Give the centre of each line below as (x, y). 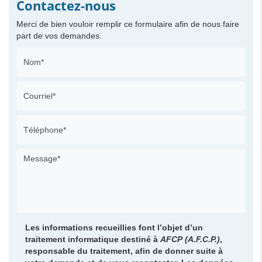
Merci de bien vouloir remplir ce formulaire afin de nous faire (127, 24)
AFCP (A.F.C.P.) (189, 239)
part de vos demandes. (59, 35)
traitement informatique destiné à (91, 239)
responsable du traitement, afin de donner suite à (124, 251)
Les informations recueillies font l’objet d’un (114, 227)
